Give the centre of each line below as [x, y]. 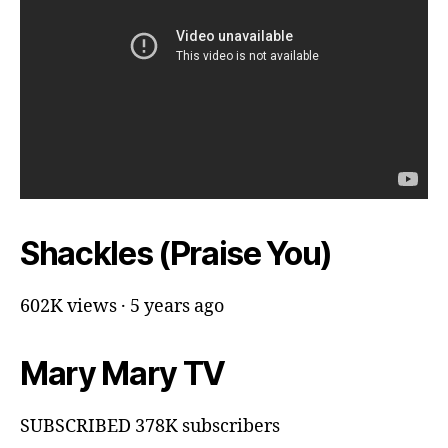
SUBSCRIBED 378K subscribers [150, 426]
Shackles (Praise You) [176, 253]
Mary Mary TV [123, 373]
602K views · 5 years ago [122, 306]
